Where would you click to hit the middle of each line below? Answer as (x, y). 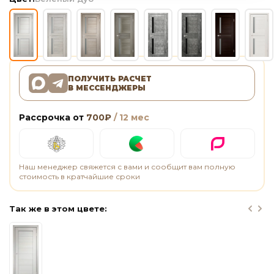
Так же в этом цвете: (58, 209)
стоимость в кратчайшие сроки (80, 176)
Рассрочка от (53, 117)
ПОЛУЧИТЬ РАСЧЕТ (110, 79)
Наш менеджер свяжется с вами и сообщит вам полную (127, 167)
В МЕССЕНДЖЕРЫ (107, 88)
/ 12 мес (130, 117)
